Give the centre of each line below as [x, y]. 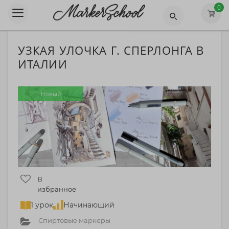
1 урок [42, 205]
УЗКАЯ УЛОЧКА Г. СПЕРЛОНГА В [111, 50]
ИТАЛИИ [43, 64]
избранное [57, 189]
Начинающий [89, 205]
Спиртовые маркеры [74, 220]
